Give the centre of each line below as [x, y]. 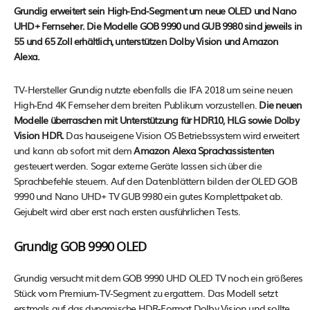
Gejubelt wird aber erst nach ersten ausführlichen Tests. [127, 211]
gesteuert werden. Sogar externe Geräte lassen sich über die [138, 166]
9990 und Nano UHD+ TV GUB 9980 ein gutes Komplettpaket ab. [148, 196]
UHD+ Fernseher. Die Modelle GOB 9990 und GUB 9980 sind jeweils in [158, 26]
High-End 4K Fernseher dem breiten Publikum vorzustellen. [137, 105]
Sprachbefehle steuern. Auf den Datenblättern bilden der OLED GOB [155, 181]
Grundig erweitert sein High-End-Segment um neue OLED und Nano [155, 11]
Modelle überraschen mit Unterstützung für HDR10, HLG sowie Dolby [156, 120]
